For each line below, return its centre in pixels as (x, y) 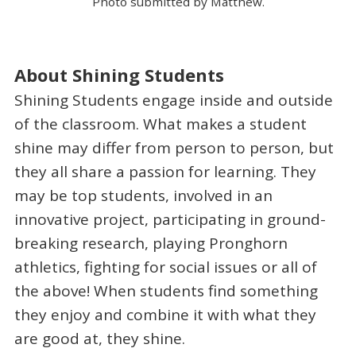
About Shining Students (119, 74)
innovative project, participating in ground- (170, 220)
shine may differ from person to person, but (174, 148)
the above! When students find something (166, 291)
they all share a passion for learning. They (165, 172)
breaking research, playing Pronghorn (151, 244)
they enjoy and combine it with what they (165, 315)
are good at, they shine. (99, 339)
